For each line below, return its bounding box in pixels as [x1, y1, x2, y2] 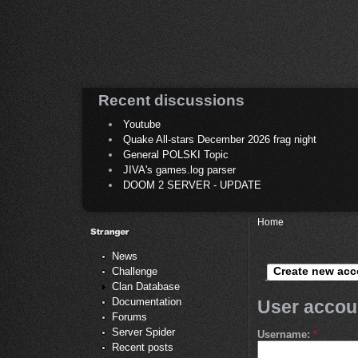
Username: [257, 328, 313, 340]
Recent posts [112, 340, 173, 353]
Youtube [123, 118, 161, 131]
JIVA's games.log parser [123, 164, 236, 177]
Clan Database [112, 280, 180, 292]
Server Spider [112, 325, 175, 338]
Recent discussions [98, 92, 245, 109]
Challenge [112, 265, 157, 277]
